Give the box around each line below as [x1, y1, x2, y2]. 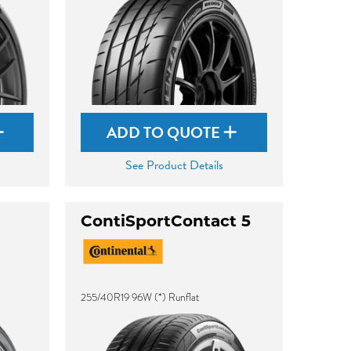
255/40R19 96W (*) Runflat [81, 290, 200, 305]
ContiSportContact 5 [81, 212, 251, 230]
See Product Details [125, 156, 223, 175]
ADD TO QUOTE [107, 121, 224, 144]
